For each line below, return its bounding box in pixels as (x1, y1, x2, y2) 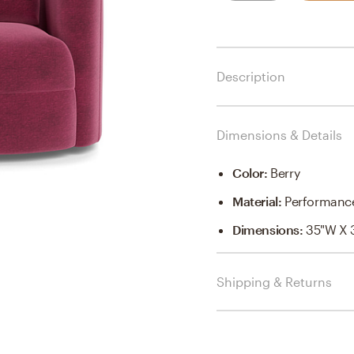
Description (217, 68, 285, 84)
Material (232, 193, 278, 209)
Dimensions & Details (217, 126, 342, 142)
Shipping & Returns (217, 273, 332, 289)
